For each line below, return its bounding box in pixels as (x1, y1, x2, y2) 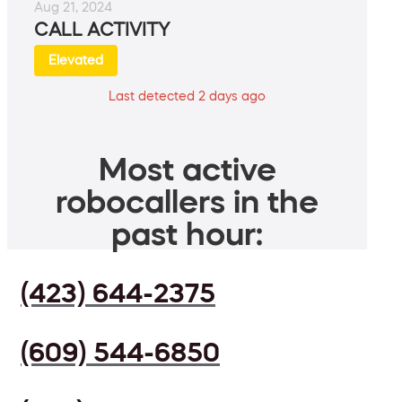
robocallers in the (56, 185, 319, 218)
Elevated (48, 54, 103, 67)
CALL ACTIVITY (34, 21, 170, 39)
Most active (98, 153, 276, 186)
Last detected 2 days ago (109, 90, 266, 103)
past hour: (111, 217, 263, 250)
